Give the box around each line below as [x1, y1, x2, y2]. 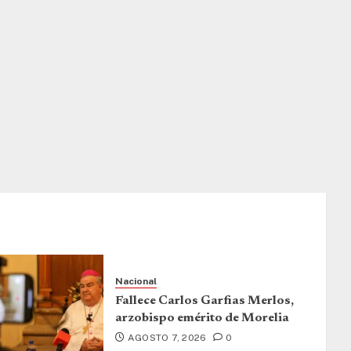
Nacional [114, 275, 157, 287]
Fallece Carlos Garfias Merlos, [114, 294, 294, 307]
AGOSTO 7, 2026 [127, 331, 207, 343]
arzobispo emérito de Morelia [114, 311, 289, 324]
